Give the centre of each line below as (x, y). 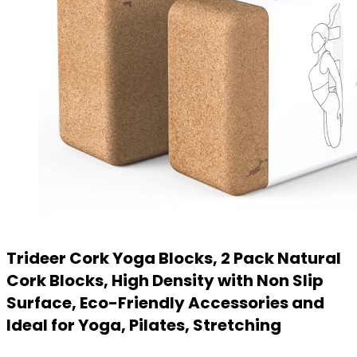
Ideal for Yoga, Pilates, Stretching (144, 325)
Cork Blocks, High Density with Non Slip (165, 280)
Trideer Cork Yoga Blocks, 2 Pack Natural (174, 258)
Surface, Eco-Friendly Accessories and (165, 303)
